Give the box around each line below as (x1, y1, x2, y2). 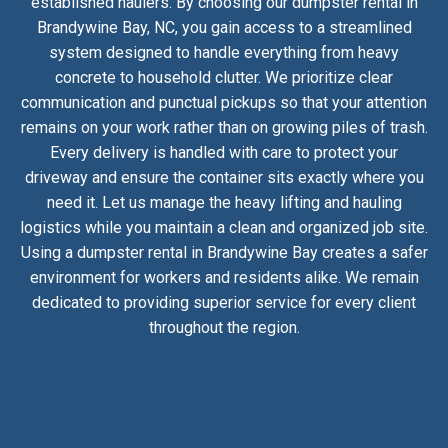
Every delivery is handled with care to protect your (50, 142, 398, 162)
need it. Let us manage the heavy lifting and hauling (46, 192, 402, 212)
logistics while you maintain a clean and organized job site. (20, 217, 428, 237)
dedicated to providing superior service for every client (32, 292, 416, 312)
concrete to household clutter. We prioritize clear (55, 67, 393, 87)
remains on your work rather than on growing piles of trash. (20, 117, 428, 137)
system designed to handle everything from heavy (49, 42, 399, 62)
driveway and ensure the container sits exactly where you (24, 167, 424, 187)
